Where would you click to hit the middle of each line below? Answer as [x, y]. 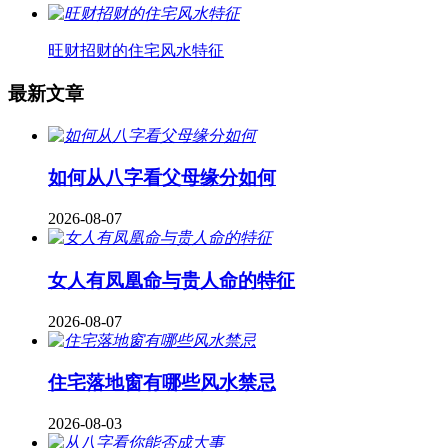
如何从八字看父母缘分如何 [162, 178]
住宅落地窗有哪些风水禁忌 [162, 383]
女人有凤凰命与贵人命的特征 [171, 280]
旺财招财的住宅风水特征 [136, 51]
